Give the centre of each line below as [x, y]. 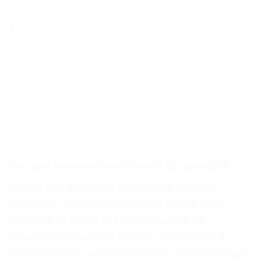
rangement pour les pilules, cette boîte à [117, 237]
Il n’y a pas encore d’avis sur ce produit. [113, 187]
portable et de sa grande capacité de [107, 220]
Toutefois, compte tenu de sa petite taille [118, 203]
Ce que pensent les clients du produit [118, 166]
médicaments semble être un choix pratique [128, 253]
